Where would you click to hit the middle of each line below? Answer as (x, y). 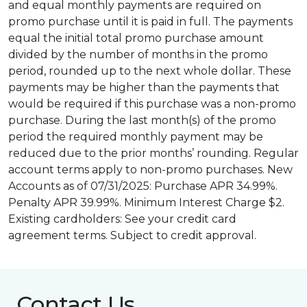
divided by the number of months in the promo (138, 54)
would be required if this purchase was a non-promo (152, 104)
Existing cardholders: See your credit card (122, 219)
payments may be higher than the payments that (144, 87)
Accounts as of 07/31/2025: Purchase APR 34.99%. (143, 186)
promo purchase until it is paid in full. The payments (150, 22)
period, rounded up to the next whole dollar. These (150, 71)
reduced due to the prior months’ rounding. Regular (153, 153)
